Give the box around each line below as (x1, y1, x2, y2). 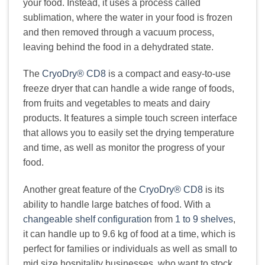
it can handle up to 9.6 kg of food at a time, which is (23, 229, 235, 240)
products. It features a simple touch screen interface (23, 113, 237, 124)
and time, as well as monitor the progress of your (23, 143, 225, 153)
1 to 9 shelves (175, 214, 233, 225)
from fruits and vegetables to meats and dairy (23, 98, 210, 109)
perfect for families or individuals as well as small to (23, 244, 237, 254)
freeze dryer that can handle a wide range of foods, (23, 83, 234, 94)
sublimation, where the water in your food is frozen (23, 12, 232, 22)
